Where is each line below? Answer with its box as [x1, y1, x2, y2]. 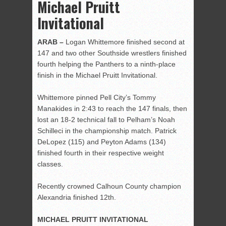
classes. [37, 160, 63, 168]
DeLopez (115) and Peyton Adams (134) [37, 138, 166, 146]
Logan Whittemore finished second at [64, 38, 185, 46]
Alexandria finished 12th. [37, 193, 116, 202]
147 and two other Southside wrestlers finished [37, 49, 187, 58]
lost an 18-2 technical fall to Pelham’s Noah [37, 116, 175, 124]
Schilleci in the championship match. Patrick [37, 127, 177, 135]
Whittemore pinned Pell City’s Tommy [37, 93, 156, 102]
